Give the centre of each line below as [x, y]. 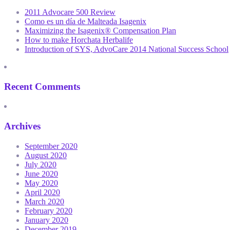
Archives [22, 126]
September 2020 [51, 146]
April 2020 [42, 192]
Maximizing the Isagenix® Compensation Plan [100, 30]
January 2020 [46, 220]
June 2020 [41, 174]
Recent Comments [42, 86]
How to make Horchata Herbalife [79, 40]
